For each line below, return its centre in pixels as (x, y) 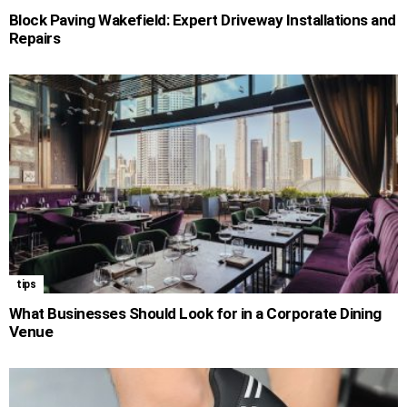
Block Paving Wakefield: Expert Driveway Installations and (203, 20)
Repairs (35, 39)
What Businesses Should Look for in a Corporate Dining (195, 314)
